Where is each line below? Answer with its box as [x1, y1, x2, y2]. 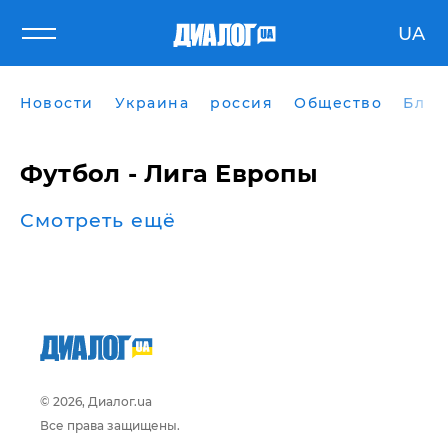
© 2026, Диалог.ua [40, 394, 152, 409]
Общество [294, 94, 382, 112]
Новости [20, 94, 94, 112]
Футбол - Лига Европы [20, 159, 318, 188]
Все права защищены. [40, 418, 180, 433]
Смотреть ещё [20, 209, 177, 232]
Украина [114, 94, 189, 112]
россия [210, 94, 273, 112]
